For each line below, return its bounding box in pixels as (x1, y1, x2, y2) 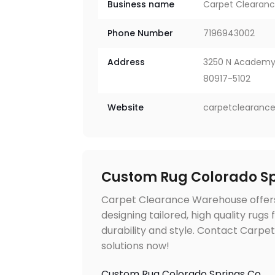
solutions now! (101, 238, 170, 253)
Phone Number (107, 26, 174, 39)
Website (107, 101, 144, 114)
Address (107, 55, 145, 68)
